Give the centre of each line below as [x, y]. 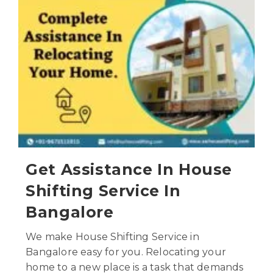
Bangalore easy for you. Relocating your [126, 252]
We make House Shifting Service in [112, 236]
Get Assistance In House [129, 169]
